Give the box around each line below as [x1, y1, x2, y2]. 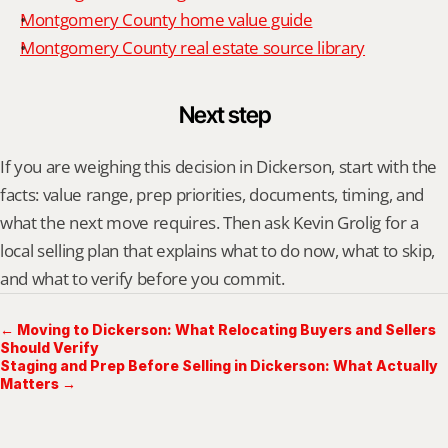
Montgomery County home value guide [20, 8, 313, 31]
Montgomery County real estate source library [20, 36, 366, 59]
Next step [178, 101, 270, 129]
